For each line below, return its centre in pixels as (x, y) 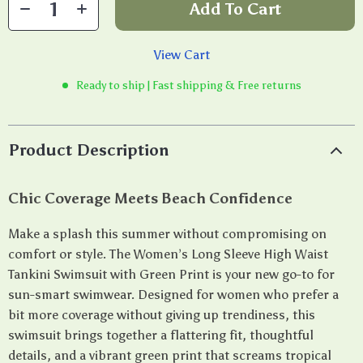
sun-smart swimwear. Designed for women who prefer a (173, 295)
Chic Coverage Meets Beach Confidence (150, 199)
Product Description (89, 150)
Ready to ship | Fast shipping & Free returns (188, 85)
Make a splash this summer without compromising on (167, 234)
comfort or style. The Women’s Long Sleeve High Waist (168, 254)
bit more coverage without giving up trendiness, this (162, 315)
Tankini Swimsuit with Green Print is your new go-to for (171, 274)
